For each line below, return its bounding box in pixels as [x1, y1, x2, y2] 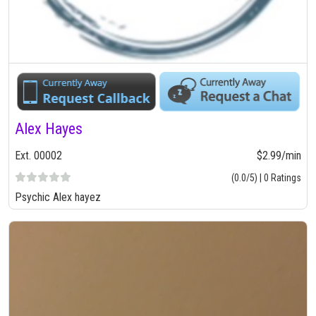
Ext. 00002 [15, 148, 62, 162]
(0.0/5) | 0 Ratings [231, 171, 301, 183]
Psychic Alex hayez [15, 190, 101, 204]
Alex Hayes [15, 119, 83, 138]
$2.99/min [257, 148, 301, 162]
